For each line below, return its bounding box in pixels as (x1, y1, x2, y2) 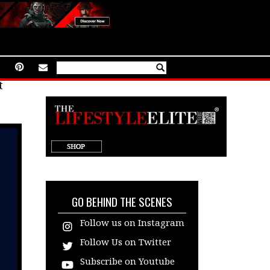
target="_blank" (46, 155, 115, 167)
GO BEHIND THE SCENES (72, 193, 172, 210)
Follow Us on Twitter (80, 236, 171, 248)
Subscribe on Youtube (80, 255, 175, 267)
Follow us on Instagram (80, 216, 184, 228)
